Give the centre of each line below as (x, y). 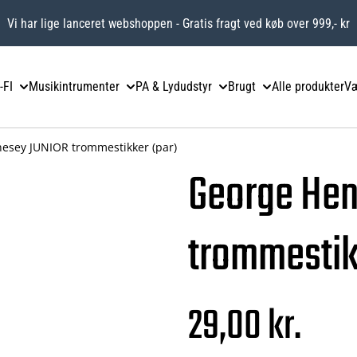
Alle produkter (308, 87)
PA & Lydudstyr (174, 87)
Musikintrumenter (74, 87)
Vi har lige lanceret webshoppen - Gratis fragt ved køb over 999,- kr (178, 23)
